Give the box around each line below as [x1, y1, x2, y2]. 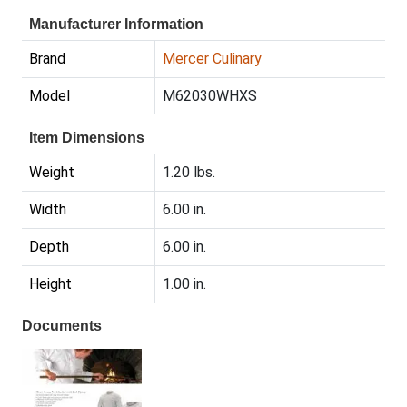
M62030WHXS [163, 87, 257, 105]
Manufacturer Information [29, 16, 203, 33]
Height [29, 275, 72, 293]
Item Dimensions [29, 130, 144, 146]
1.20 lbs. [163, 164, 215, 182]
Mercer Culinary [163, 50, 262, 68]
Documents [22, 318, 102, 334]
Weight [29, 164, 74, 182]
